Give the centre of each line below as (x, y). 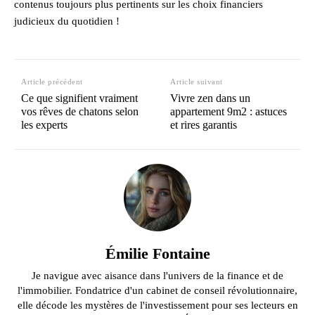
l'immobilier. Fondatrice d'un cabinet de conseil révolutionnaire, (157, 290)
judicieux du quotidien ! (67, 21)
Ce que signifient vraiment (79, 98)
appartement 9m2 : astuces (229, 111)
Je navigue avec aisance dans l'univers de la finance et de (157, 275)
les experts (44, 124)
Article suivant (197, 81)
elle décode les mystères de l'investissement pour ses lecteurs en (157, 305)
